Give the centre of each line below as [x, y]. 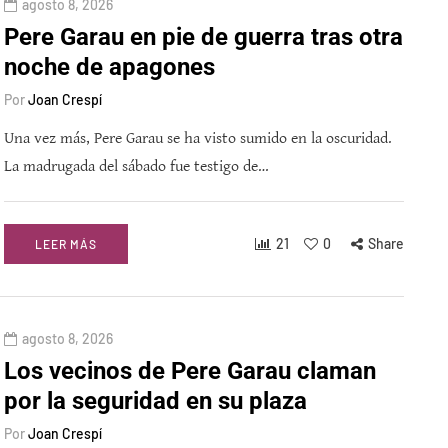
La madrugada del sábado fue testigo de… [136, 167]
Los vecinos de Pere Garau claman [190, 371]
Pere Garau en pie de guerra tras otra [203, 37]
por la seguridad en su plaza [155, 401]
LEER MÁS [66, 244]
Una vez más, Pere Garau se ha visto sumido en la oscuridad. [198, 139]
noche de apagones [109, 67]
